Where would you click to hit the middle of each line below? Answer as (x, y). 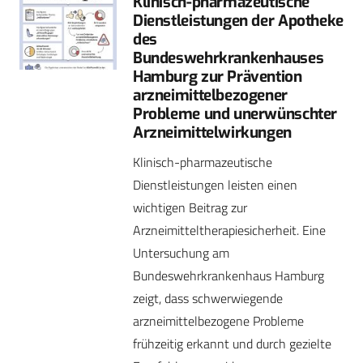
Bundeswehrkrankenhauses (228, 58)
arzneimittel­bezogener (210, 96)
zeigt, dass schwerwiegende (208, 299)
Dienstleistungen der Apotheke (238, 21)
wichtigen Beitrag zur (190, 208)
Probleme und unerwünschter (235, 114)
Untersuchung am (181, 253)
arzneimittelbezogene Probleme (218, 321)
